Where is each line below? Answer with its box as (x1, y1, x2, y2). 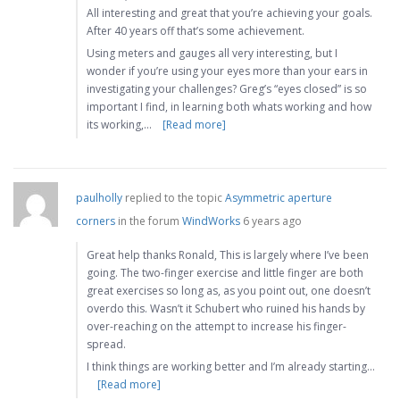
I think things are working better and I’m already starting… (87, 359, 375, 375)
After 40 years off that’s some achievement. (87, 23, 304, 39)
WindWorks (182, 213, 240, 229)
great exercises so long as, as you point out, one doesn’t (87, 283, 371, 299)
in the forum (115, 213, 182, 229)
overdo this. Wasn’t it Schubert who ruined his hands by (87, 301, 365, 317)
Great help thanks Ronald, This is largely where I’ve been (87, 247, 369, 263)
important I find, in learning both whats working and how (87, 99, 371, 115)
